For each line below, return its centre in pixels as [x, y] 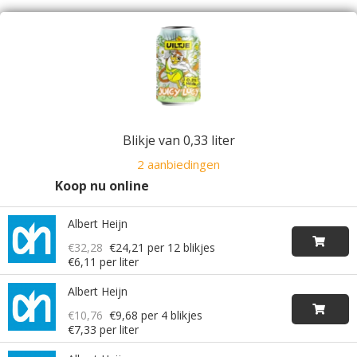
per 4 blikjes [170, 315]
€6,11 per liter [103, 261]
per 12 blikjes [180, 247]
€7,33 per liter [103, 329]
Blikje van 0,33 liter [178, 141]
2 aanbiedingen [178, 165]
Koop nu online [102, 186]
